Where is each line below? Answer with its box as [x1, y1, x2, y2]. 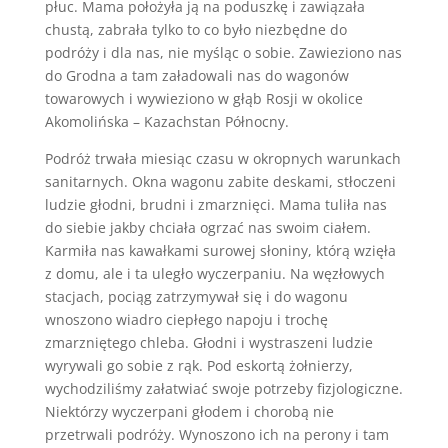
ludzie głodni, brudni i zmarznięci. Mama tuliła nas [44, 195, 387, 214]
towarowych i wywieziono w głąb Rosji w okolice [44, 89, 363, 108]
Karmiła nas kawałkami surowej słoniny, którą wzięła [44, 241, 396, 260]
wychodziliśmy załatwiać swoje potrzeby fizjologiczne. [44, 379, 403, 398]
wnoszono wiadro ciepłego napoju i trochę [44, 310, 328, 329]
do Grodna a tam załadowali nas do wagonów [44, 66, 349, 85]
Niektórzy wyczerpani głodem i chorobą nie [44, 402, 334, 421]
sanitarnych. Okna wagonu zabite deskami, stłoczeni [44, 172, 396, 191]
